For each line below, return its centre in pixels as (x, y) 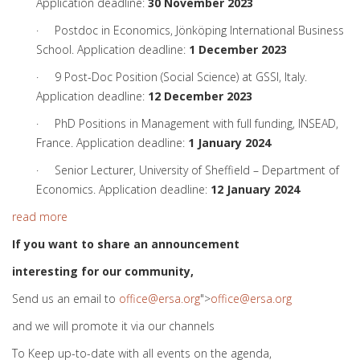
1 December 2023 (238, 49)
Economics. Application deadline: (123, 189)
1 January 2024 (229, 143)
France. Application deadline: (112, 143)
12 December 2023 (200, 96)
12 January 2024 (255, 189)
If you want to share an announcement (126, 244)
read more (40, 217)
